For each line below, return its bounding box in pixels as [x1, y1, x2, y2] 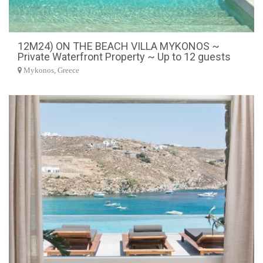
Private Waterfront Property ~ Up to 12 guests [18, 50, 231, 63]
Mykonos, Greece [22, 66, 79, 75]
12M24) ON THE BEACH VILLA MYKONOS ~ [18, 39, 220, 52]
